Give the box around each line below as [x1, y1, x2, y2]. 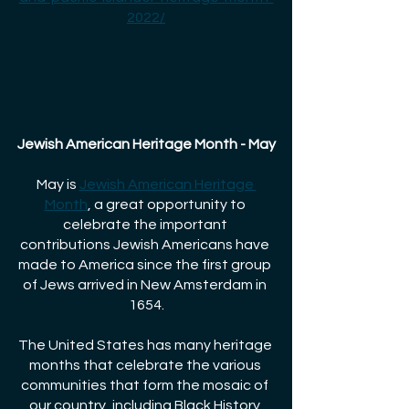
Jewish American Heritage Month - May [16, 136, 276, 152]
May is [36, 176, 77, 192]
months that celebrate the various [28, 357, 264, 372]
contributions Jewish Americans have [20, 236, 272, 252]
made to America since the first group [18, 257, 274, 272]
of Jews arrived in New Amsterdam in [23, 277, 269, 292]
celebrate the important [62, 216, 230, 232]
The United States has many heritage [17, 337, 275, 352]
